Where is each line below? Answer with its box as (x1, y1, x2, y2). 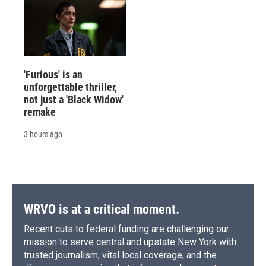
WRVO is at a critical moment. (24, 202, 179, 217)
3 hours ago (24, 129, 62, 140)
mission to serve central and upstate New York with (24, 236, 236, 248)
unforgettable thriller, (24, 81, 117, 94)
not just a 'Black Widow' (24, 93, 123, 106)
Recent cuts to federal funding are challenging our (24, 223, 229, 235)
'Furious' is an (24, 68, 83, 81)
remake (24, 106, 56, 119)
